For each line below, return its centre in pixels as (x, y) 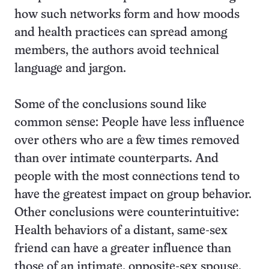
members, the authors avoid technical (117, 51)
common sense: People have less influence (129, 123)
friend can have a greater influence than (123, 249)
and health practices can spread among (121, 33)
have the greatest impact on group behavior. (133, 195)
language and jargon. (70, 69)
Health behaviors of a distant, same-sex (121, 231)
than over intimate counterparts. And (116, 159)
